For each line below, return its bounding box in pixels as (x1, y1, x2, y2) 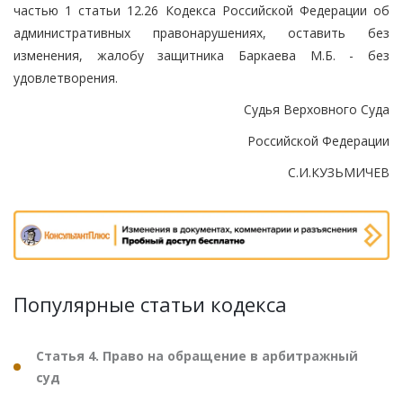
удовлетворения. (13, 68, 118, 86)
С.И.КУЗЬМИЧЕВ (288, 163, 390, 181)
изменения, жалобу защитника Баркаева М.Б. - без (13, 46, 390, 64)
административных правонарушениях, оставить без (13, 23, 390, 41)
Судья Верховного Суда (244, 100, 390, 118)
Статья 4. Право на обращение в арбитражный (36, 347, 358, 365)
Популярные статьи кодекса (13, 291, 287, 318)
